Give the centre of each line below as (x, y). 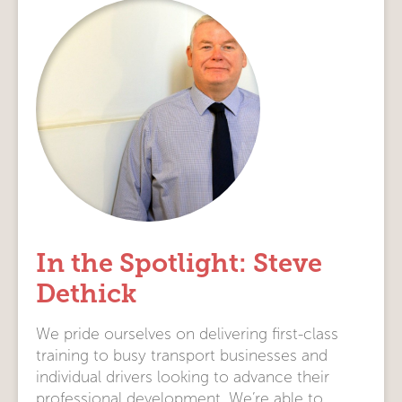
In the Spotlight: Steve (179, 263)
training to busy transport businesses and (182, 355)
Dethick (86, 293)
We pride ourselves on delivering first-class (187, 334)
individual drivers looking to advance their (183, 377)
